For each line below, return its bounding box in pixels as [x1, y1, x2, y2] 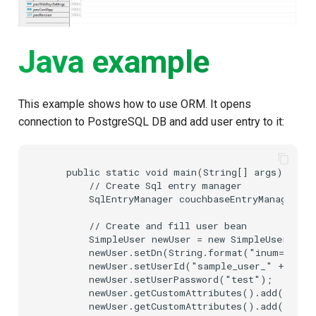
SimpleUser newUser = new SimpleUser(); [44, 233, 306, 246]
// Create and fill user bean [44, 219, 247, 233]
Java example [18, 42, 209, 80]
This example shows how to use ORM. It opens [18, 97, 251, 111]
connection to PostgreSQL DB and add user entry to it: [18, 114, 284, 128]
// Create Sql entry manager [44, 179, 242, 193]
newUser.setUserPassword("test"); [44, 273, 272, 286]
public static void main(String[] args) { [44, 166, 294, 179]
